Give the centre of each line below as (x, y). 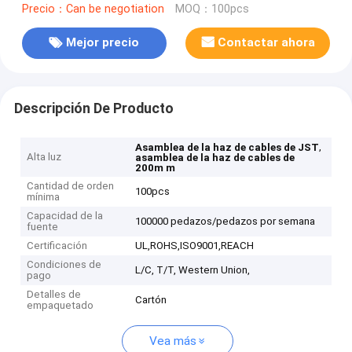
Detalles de (54, 295)
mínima (44, 197)
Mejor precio (103, 43)
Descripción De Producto (93, 108)
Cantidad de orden (71, 186)
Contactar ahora (267, 43)
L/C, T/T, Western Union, (193, 270)
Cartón (151, 300)
